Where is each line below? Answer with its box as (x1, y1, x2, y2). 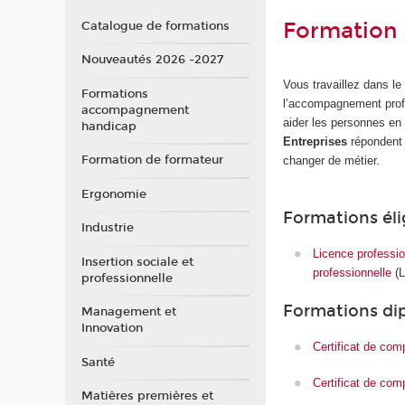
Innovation (80, 321, 143, 336)
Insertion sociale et (80, 254, 193, 269)
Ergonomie (80, 186, 146, 202)
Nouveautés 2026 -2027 (80, 52, 223, 68)
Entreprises (283, 134, 348, 148)
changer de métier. (283, 153, 381, 167)
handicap (80, 118, 137, 134)
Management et (80, 305, 176, 320)
